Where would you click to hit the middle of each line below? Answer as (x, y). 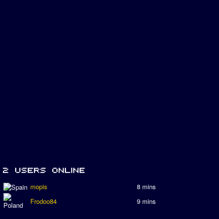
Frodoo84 (44, 201)
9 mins (146, 201)
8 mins (146, 187)
